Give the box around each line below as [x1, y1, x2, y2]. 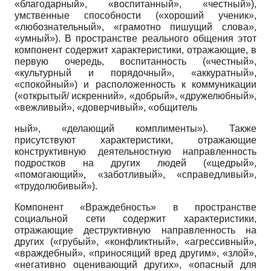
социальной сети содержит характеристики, [15, 214, 256, 224]
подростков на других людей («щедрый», [15, 158, 256, 169]
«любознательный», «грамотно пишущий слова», [15, 22, 256, 33]
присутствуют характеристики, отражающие [15, 135, 256, 146]
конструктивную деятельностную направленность [15, 146, 256, 157]
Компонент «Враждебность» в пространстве [15, 202, 256, 213]
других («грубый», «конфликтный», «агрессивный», [15, 237, 256, 247]
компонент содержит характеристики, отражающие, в [15, 45, 256, 56]
